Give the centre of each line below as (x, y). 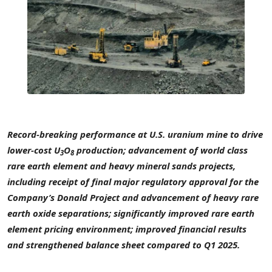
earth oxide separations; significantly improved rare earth (131, 213)
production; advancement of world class (161, 150)
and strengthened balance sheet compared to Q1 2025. (124, 245)
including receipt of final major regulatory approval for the (133, 182)
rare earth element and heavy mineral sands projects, (121, 166)
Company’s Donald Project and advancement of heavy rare (133, 198)
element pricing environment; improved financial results (127, 229)
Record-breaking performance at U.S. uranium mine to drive (135, 134)
